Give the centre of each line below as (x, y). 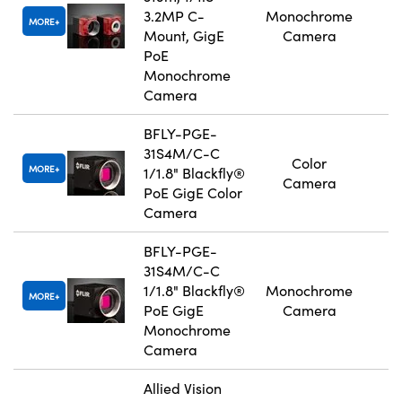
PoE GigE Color (193, 193)
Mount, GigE (184, 36)
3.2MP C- (174, 16)
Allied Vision (183, 389)
